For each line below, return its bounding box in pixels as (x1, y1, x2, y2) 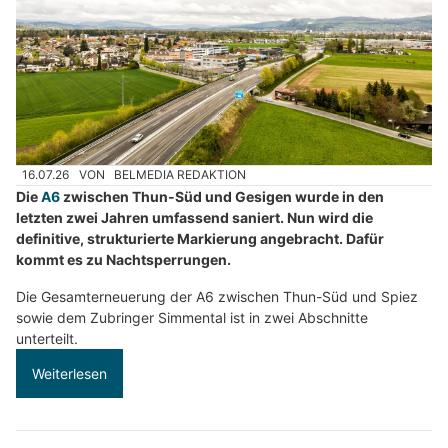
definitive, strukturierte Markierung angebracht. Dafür (16, 229, 384, 247)
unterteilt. (16, 329, 78, 347)
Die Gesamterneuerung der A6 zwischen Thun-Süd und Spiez (16, 287, 418, 305)
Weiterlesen (32, 364, 107, 382)
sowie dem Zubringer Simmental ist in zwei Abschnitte (16, 308, 368, 326)
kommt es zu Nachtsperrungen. (16, 250, 231, 268)
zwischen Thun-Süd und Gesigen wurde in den (60, 187, 384, 205)
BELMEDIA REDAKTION (114, 167, 247, 183)
